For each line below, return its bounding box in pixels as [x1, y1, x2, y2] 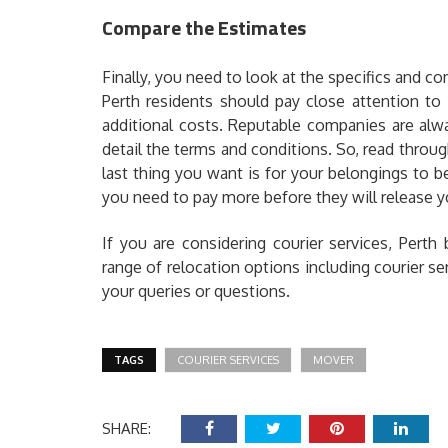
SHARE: [102, 419, 151, 438]
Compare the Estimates [102, 12, 306, 43]
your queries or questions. [102, 281, 290, 301]
